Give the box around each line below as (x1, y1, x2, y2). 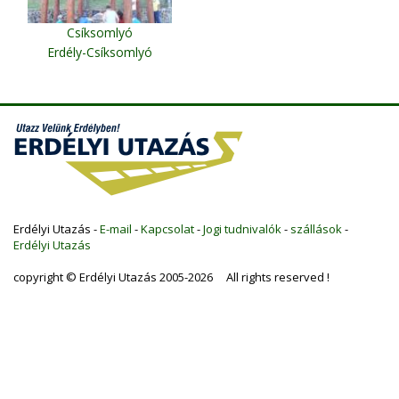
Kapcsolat (141, 221, 194, 237)
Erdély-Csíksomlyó (47, 44, 152, 61)
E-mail (100, 221, 132, 237)
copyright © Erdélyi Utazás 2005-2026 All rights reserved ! (13, 269, 330, 285)
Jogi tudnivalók (203, 221, 281, 237)
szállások (290, 221, 342, 237)
